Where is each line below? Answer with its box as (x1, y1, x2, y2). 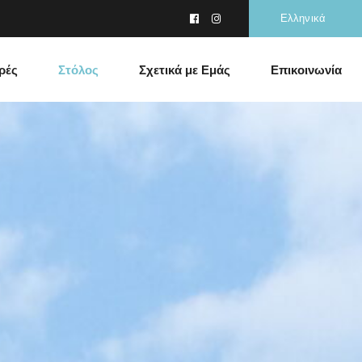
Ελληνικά (280, 11, 326, 26)
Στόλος (58, 61, 99, 78)
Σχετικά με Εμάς (139, 61, 230, 78)
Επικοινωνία (271, 61, 342, 78)
